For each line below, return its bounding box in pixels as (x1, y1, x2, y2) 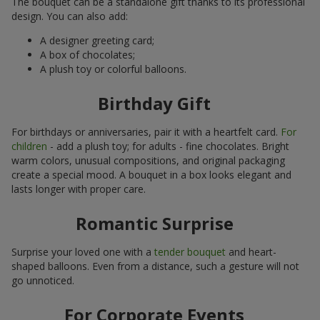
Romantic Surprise (75, 211, 234, 235)
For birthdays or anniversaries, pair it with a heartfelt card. (11, 124, 281, 139)
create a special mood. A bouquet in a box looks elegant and (11, 167, 291, 181)
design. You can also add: (11, 9, 128, 23)
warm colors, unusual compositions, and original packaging (11, 153, 285, 167)
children (11, 139, 47, 153)
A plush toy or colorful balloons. (40, 61, 186, 76)
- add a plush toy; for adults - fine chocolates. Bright (47, 139, 289, 153)
